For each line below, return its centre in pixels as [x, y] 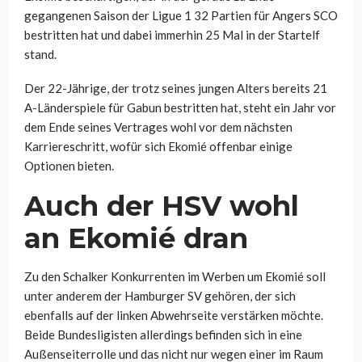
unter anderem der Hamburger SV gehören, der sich [160, 296]
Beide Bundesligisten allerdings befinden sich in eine [163, 335]
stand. [40, 55]
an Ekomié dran [136, 239]
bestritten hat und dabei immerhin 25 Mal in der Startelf [172, 35]
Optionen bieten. [69, 166]
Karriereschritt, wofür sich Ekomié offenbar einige [158, 147]
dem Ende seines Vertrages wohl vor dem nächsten [158, 127]
